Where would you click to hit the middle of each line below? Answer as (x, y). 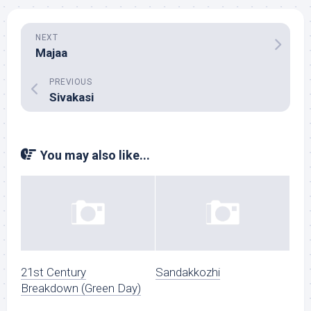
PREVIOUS (70, 82)
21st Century (53, 272)
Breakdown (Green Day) (81, 288)
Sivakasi (72, 97)
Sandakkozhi (188, 272)
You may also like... (95, 155)
